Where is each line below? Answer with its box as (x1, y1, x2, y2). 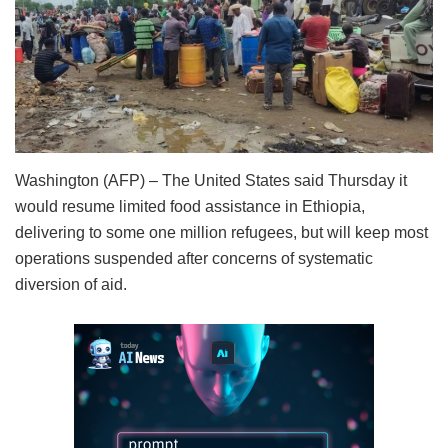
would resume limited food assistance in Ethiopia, (15, 197, 365, 215)
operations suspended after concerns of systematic (15, 249, 373, 267)
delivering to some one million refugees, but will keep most (15, 223, 428, 241)
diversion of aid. (15, 275, 127, 293)
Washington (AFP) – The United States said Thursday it (15, 171, 407, 189)
